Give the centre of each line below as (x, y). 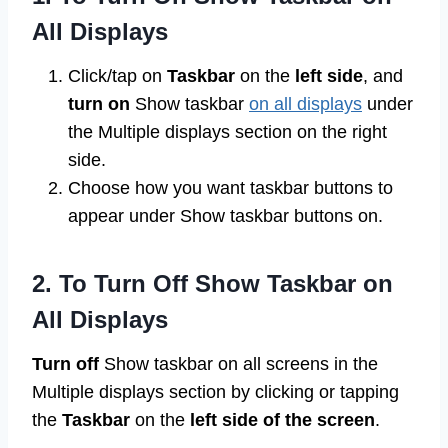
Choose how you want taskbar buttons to (230, 188)
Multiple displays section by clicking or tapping (215, 392)
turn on (99, 104)
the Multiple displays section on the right (227, 132)
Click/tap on (117, 76)
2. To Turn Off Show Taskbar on (212, 284)
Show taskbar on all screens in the (238, 364)
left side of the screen (280, 420)
